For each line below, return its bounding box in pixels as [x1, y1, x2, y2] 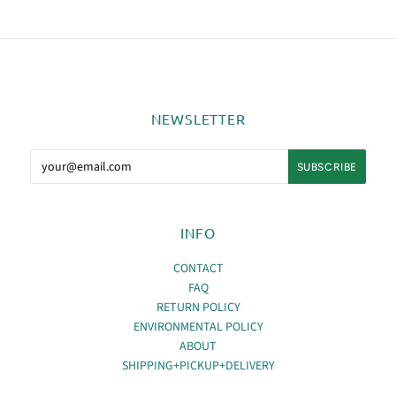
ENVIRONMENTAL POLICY [133, 318, 263, 337]
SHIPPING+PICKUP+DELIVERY [121, 357, 275, 376]
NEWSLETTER [150, 110, 246, 128]
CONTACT [172, 260, 224, 278]
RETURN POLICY [156, 299, 240, 317]
